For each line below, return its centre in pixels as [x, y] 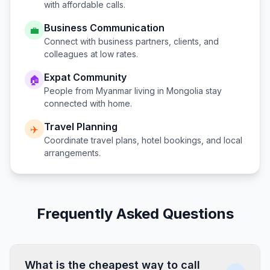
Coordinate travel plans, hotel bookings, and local [143, 140]
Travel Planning [81, 127]
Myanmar [114, 91]
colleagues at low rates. [91, 54]
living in [149, 91]
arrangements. [72, 153]
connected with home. [88, 103]
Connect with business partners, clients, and [131, 41]
